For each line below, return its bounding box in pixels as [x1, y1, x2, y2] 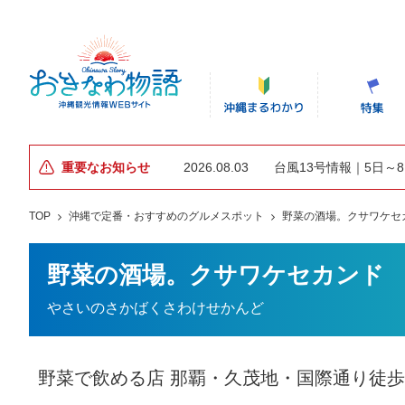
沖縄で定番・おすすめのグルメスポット [69, 210, 264, 222]
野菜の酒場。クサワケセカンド [47, 261, 384, 288]
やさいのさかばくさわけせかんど [47, 300, 264, 316]
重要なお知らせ [61, 160, 150, 174]
